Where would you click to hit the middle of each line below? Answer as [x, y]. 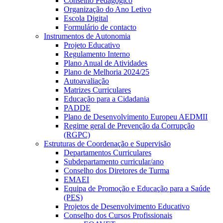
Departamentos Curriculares [108, 153]
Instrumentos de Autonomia [87, 36]
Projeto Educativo [92, 45]
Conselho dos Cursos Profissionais [118, 216]
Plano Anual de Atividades [106, 63]
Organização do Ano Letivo [108, 9]
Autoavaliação [86, 81]
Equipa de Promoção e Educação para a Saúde [137, 189]
